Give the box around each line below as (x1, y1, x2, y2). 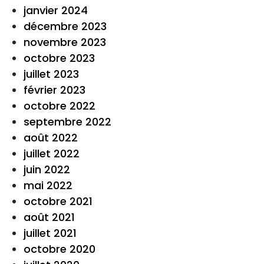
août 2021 (24, 210, 75, 225)
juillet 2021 (24, 226, 77, 240)
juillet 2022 (24, 146, 80, 161)
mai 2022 (24, 178, 72, 193)
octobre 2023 (24, 51, 95, 65)
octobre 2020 (24, 242, 95, 256)
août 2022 (24, 130, 78, 145)
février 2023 (24, 82, 85, 97)
